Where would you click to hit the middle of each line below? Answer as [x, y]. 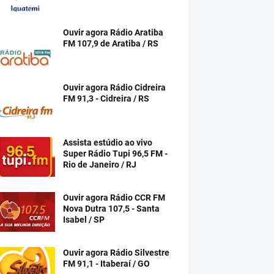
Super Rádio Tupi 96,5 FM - [115, 154]
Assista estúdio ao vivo [108, 143]
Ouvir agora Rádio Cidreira [114, 87]
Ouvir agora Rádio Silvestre [116, 253]
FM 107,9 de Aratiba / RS [111, 43]
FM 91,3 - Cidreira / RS [106, 98]
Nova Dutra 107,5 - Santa [111, 209]
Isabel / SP [84, 220]
